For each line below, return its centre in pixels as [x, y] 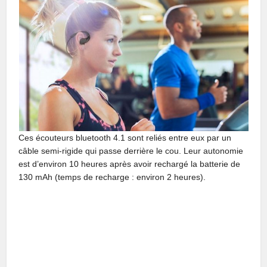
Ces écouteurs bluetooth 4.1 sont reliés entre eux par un [125, 137]
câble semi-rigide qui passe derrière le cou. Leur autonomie [131, 150]
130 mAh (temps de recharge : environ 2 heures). [112, 177]
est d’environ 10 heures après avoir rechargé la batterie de [130, 164]
